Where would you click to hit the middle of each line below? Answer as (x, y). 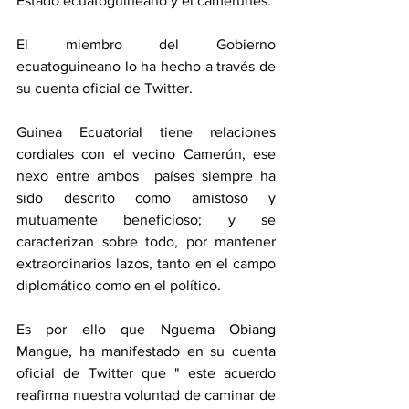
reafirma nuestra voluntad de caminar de (146, 395)
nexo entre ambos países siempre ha (146, 176)
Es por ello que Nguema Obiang (146, 330)
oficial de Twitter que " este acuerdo (146, 373)
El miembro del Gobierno (146, 45)
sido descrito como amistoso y (146, 198)
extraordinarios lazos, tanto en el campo (146, 264)
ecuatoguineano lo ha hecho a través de (146, 67)
